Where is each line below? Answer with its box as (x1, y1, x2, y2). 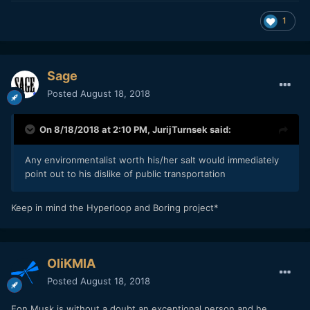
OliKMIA (47, 256, 95, 271)
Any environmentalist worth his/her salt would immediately (25, 154, 279, 166)
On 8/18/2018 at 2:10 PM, (39, 124, 152, 136)
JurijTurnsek (152, 124, 208, 136)
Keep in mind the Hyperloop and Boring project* (11, 202, 219, 214)
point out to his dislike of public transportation (25, 168, 226, 180)
